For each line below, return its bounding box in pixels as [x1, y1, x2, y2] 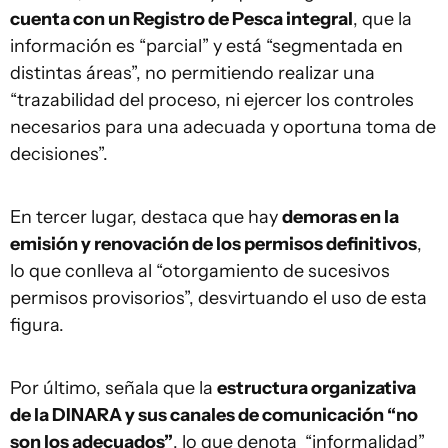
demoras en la [282, 206, 399, 228]
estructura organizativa [217, 377, 416, 399]
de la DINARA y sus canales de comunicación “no [10, 404, 418, 426]
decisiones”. [10, 143, 108, 165]
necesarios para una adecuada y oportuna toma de [10, 116, 436, 138]
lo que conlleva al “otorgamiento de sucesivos [10, 260, 390, 282]
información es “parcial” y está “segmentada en [10, 35, 403, 57]
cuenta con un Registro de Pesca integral [10, 8, 353, 30]
